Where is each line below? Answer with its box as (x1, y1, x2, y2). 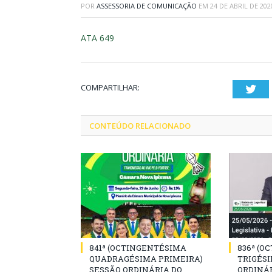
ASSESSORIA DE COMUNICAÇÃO (97, 1, 197, 10)
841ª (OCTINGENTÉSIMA (89, 242, 186, 253)
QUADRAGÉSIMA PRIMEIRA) (89, 253, 203, 264)
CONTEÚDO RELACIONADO (89, 120, 191, 131)
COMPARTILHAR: (81, 82, 140, 93)
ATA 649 (81, 32, 114, 44)
